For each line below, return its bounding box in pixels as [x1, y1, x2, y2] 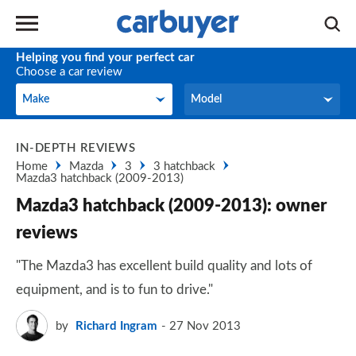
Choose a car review [16, 66, 122, 78]
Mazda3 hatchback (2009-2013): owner [16, 197, 327, 215]
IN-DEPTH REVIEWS [16, 142, 135, 154]
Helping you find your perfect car [16, 52, 195, 64]
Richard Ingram [75, 319, 157, 332]
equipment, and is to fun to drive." [16, 283, 213, 296]
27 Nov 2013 [169, 319, 241, 332]
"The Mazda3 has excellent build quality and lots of [16, 259, 312, 273]
